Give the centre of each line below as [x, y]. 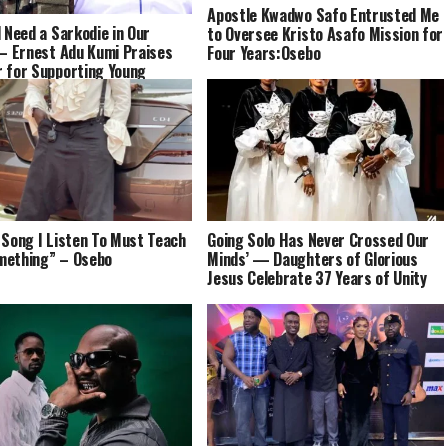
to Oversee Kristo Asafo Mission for [325, 34]
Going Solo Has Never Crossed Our [318, 240]
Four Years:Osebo [264, 53]
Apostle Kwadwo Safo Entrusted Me [323, 15]
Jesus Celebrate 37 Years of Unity [317, 278]
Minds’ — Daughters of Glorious [312, 259]
